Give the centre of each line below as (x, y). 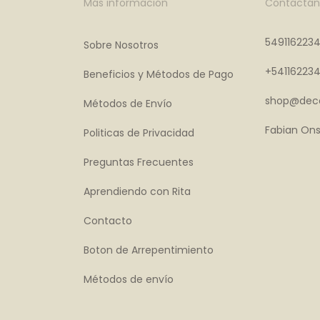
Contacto (108, 221)
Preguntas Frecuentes (139, 162)
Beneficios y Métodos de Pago (159, 75)
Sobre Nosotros (121, 45)
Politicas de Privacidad (139, 133)
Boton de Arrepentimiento (149, 250)
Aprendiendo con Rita (137, 192)
